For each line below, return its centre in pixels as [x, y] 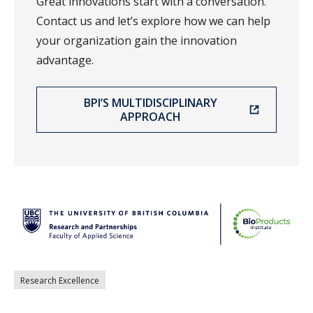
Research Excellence [60, 280]
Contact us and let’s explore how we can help [153, 21]
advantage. [65, 60]
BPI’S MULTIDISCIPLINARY [150, 103]
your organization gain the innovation [137, 41]
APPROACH [150, 117]
